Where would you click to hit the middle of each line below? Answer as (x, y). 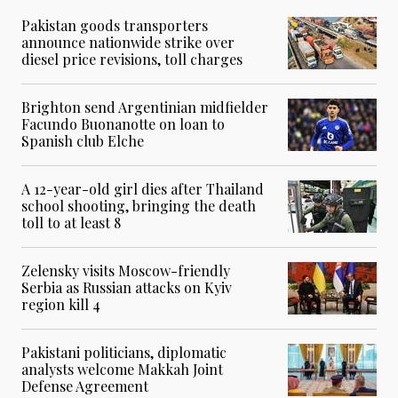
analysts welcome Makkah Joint (122, 370)
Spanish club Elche (83, 141)
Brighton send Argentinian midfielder (145, 107)
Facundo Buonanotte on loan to (123, 124)
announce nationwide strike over (128, 43)
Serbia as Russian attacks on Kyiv (127, 288)
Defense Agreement (87, 386)
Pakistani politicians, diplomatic (124, 353)
